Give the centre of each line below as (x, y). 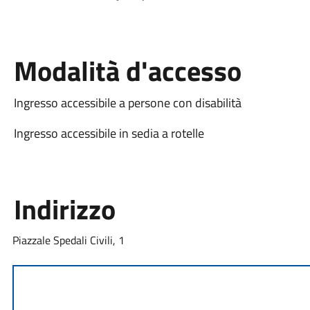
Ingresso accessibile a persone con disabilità (127, 102)
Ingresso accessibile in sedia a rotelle (109, 133)
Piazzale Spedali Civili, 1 (68, 240)
